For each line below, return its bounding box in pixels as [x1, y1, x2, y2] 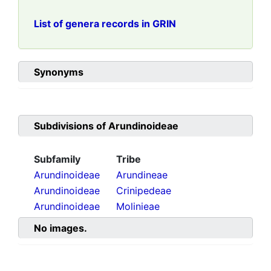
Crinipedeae [116, 184, 171, 197]
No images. [34, 222, 87, 235]
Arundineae [116, 169, 168, 181]
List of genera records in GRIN [34, 18, 176, 30]
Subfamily [34, 153, 80, 166]
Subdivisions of [34, 120, 108, 132]
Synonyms [34, 66, 83, 79]
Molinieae [116, 200, 160, 213]
